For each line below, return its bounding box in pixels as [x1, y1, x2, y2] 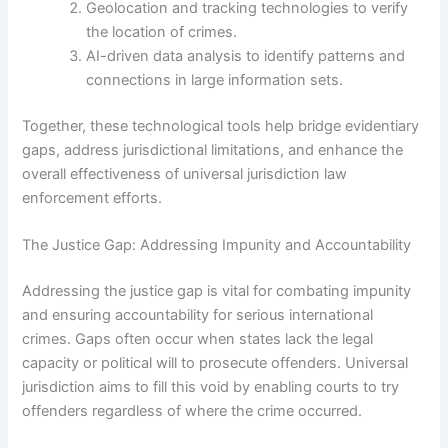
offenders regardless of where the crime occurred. [22, 401, 363, 420]
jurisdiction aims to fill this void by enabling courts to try [22, 377, 400, 396]
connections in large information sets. [86, 70, 344, 89]
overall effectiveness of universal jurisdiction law [22, 164, 348, 183]
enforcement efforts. [22, 188, 163, 207]
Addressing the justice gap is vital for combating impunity [22, 281, 412, 300]
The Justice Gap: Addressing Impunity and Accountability [22, 235, 412, 254]
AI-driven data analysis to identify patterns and [86, 46, 406, 65]
